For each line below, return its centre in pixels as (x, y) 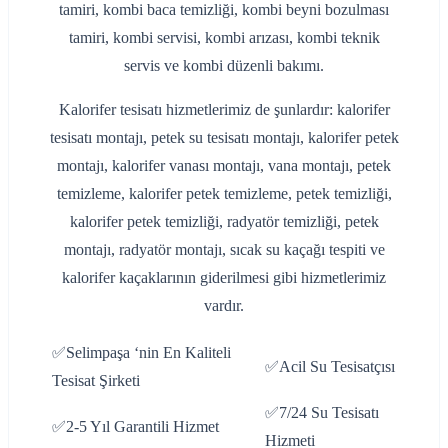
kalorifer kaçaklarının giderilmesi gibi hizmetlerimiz (224, 278)
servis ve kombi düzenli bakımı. (224, 66)
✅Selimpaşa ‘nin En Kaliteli (141, 353)
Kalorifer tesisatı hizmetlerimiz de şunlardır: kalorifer (224, 110)
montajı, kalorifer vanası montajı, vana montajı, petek (224, 166)
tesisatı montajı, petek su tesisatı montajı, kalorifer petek (224, 138)
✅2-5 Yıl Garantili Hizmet (135, 427)
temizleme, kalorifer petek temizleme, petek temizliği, (224, 194)
